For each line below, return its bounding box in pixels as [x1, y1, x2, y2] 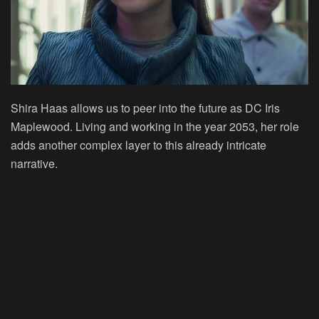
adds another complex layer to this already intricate [11, 137, 266, 154]
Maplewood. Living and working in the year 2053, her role [11, 118, 299, 135]
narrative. [11, 155, 58, 172]
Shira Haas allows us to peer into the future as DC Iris [11, 100, 280, 117]
